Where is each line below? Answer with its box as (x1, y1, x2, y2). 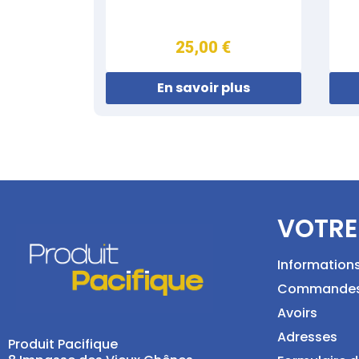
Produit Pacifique (8, 335, 118, 354)
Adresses (277, 327, 337, 346)
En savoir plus (156, 79, 250, 97)
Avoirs (277, 303, 317, 322)
